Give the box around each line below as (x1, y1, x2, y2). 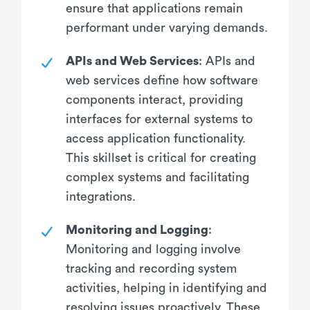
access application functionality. (66, 131, 246, 145)
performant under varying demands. (66, 21, 268, 34)
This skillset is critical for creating (66, 151, 256, 164)
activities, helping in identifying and (66, 281, 267, 294)
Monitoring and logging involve (66, 242, 241, 255)
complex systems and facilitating (66, 170, 249, 183)
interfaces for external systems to (66, 112, 253, 125)
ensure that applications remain (66, 1, 243, 15)
